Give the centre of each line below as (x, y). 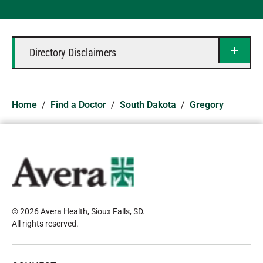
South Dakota (148, 105)
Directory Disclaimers (73, 52)
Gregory (207, 105)
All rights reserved (44, 224)
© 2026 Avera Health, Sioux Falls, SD (77, 211)
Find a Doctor (78, 105)
